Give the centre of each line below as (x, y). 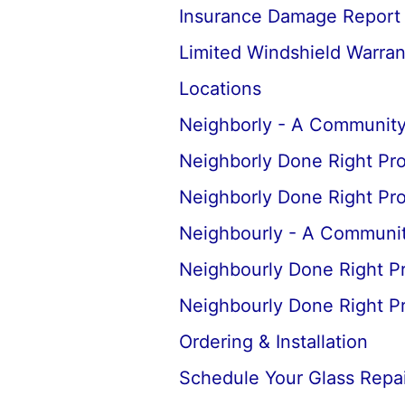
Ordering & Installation (273, 342)
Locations (220, 89)
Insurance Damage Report (289, 16)
